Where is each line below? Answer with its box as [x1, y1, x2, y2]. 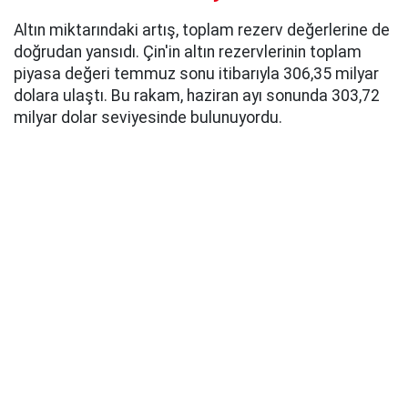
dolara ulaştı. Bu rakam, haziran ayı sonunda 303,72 [14, 86, 380, 105]
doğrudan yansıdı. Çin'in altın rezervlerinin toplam [14, 42, 362, 61]
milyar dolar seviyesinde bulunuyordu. [14, 107, 282, 127]
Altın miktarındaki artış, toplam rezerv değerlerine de [14, 20, 390, 39]
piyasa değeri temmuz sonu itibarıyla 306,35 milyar [14, 64, 379, 83]
